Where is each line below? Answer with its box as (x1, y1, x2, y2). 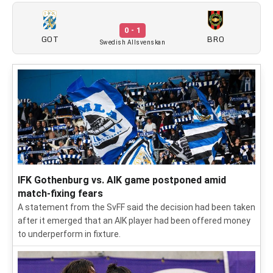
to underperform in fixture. (18, 229, 121, 239)
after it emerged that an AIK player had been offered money (18, 216, 250, 225)
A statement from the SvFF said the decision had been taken (18, 202, 255, 212)
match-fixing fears (18, 188, 103, 199)
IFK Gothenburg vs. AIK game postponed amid (18, 174, 226, 186)
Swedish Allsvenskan (99, 39, 166, 46)
